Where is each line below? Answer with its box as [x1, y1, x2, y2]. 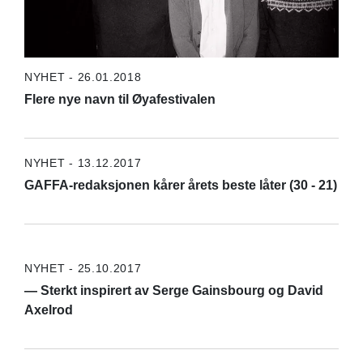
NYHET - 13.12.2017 [23, 156, 142, 169]
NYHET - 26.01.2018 [23, 70, 142, 83]
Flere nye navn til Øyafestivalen [23, 92, 216, 106]
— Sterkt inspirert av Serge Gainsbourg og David [23, 283, 323, 297]
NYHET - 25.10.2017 [23, 261, 142, 275]
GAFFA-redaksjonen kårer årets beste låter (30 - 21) [23, 177, 337, 192]
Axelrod [23, 302, 73, 317]
